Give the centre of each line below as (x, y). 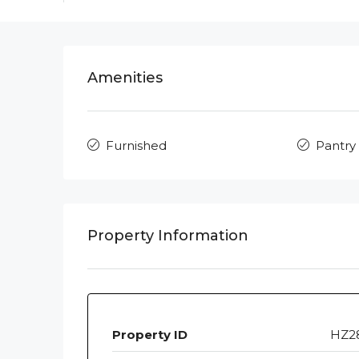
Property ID (150, 335)
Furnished (136, 146)
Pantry (336, 146)
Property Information (168, 236)
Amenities (125, 78)
